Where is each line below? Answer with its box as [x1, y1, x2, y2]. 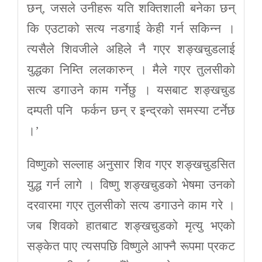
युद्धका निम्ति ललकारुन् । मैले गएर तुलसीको [27, 63, 235, 77]
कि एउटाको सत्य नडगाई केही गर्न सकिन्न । [27, 22, 235, 36]
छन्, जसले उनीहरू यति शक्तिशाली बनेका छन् [27, 1, 235, 16]
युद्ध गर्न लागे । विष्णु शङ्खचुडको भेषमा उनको [27, 178, 235, 192]
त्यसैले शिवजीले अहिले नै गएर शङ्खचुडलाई [27, 42, 235, 57]
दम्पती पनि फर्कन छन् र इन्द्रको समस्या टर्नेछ [27, 104, 235, 118]
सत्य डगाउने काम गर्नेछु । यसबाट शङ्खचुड [27, 83, 235, 98]
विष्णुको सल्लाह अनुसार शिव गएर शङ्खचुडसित [27, 157, 235, 172]
